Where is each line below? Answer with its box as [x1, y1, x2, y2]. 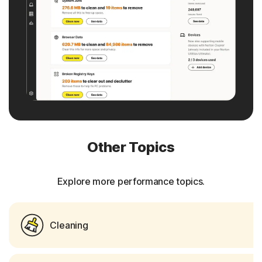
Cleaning [50, 219, 89, 231]
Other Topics [87, 138, 175, 156]
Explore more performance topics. [57, 175, 205, 187]
